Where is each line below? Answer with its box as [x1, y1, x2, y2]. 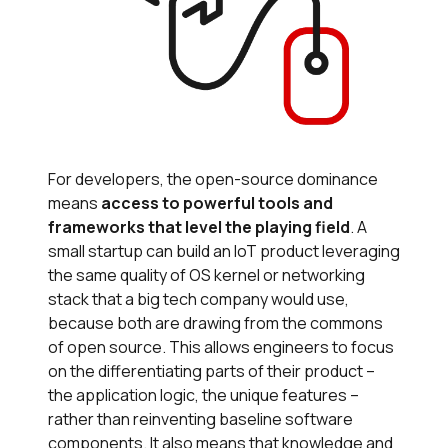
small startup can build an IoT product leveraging [48, 239, 400, 262]
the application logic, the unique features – [48, 383, 359, 406]
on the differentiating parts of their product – [48, 359, 375, 382]
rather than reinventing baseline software [48, 407, 353, 430]
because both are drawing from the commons [48, 311, 383, 334]
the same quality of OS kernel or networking [48, 263, 365, 286]
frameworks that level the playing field [48, 215, 350, 238]
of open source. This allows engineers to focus [48, 335, 394, 358]
